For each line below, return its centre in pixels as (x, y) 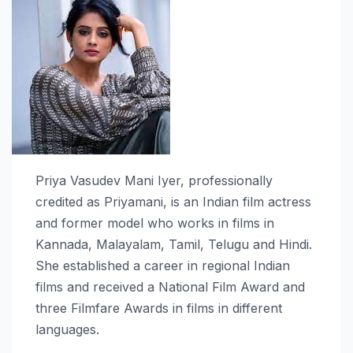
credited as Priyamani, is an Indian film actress (173, 202)
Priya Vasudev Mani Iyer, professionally (154, 180)
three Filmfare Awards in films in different (159, 308)
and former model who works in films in (155, 223)
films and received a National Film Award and (170, 287)
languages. (67, 329)
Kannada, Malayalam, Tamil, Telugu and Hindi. (174, 244)
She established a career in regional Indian (163, 266)
